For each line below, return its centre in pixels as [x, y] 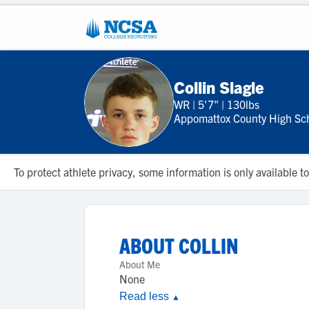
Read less [146, 296]
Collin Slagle [219, 87]
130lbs [243, 104]
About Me [140, 264]
